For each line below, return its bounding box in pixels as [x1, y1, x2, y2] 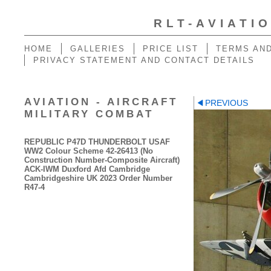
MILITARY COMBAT [24, 108, 154, 120]
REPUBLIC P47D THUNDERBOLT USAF [24, 137, 170, 146]
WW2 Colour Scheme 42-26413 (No [24, 146, 153, 155]
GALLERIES [70, 44, 125, 53]
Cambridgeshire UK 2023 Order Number [24, 174, 172, 183]
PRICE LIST [143, 44, 198, 53]
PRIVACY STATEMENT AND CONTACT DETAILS [33, 56, 255, 65]
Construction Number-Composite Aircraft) [24, 155, 180, 165]
